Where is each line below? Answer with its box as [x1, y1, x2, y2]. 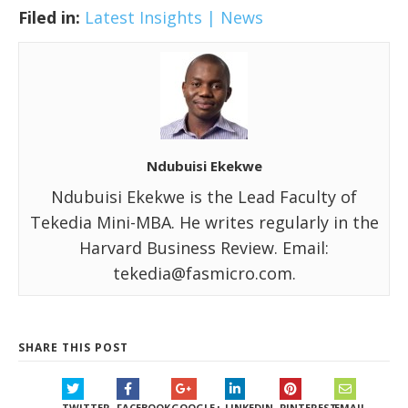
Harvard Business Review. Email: [79, 236, 329, 259]
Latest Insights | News [85, 5, 263, 28]
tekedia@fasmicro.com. [112, 261, 296, 284]
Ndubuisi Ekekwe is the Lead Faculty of [51, 185, 357, 208]
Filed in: [18, 5, 80, 28]
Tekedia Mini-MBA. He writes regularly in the [29, 210, 379, 233]
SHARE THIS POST [18, 339, 128, 355]
